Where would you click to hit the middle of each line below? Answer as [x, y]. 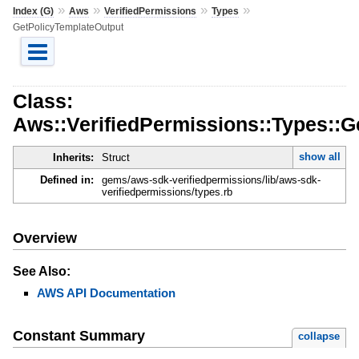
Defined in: [67, 180]
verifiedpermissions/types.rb [167, 192]
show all [319, 157]
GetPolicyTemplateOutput [68, 27]
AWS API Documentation [106, 292]
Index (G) [33, 11]
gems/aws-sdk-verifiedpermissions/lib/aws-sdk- [211, 180]
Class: [42, 101]
